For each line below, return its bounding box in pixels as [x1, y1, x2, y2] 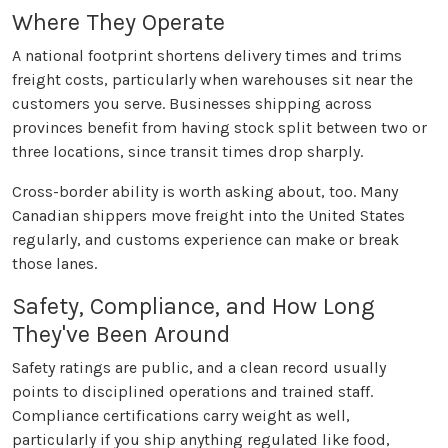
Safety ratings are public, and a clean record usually [12, 358, 386, 378]
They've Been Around [12, 320, 230, 349]
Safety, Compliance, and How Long [12, 292, 375, 321]
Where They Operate [12, 8, 225, 37]
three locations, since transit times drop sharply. [12, 142, 363, 162]
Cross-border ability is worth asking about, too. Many [12, 182, 398, 202]
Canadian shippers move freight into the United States [12, 206, 405, 226]
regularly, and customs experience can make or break [12, 230, 399, 250]
